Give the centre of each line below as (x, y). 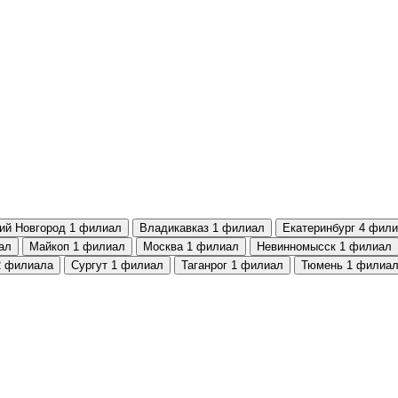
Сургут (89, 265)
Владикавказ (174, 228)
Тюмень (322, 265)
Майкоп (49, 247)
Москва (163, 247)
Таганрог (204, 265)
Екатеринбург (319, 228)
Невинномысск (296, 247)
